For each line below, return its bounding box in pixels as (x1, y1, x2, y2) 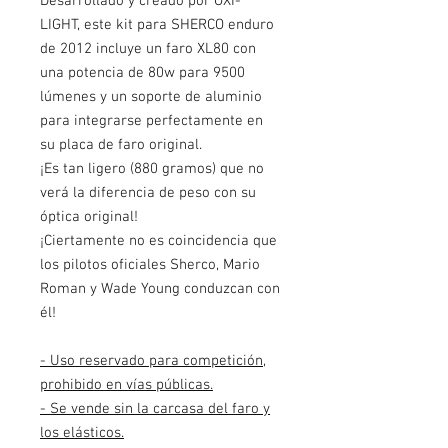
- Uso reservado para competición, (40, 352, 266, 370)
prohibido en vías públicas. (40, 376, 213, 394)
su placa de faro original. (40, 136, 202, 154)
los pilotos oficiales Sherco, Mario (40, 256, 260, 274)
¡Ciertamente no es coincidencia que (40, 232, 277, 250)
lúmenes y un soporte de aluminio (40, 88, 262, 106)
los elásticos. (40, 424, 124, 442)
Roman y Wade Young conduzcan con (40, 280, 280, 298)
